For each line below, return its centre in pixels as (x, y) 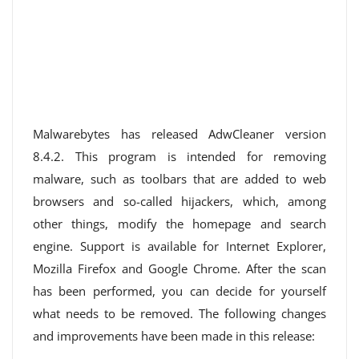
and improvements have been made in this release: (174, 336)
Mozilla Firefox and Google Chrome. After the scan (179, 268)
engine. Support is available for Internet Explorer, (179, 246)
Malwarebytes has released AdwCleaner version (179, 134)
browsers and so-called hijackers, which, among (179, 201)
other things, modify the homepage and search (179, 224)
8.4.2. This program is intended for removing (179, 156)
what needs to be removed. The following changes (179, 313)
